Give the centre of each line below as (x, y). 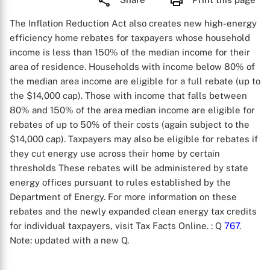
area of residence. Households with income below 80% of (132, 67)
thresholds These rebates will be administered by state (129, 168)
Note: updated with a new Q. (69, 240)
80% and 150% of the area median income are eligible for (132, 110)
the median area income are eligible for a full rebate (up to (135, 81)
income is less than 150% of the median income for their (130, 52)
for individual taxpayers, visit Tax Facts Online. (110, 226)
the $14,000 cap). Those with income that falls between (128, 96)
